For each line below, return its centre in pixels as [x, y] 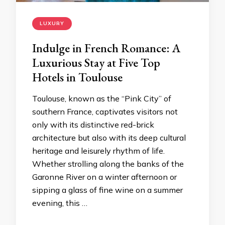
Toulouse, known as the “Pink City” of [102, 98]
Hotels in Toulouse [77, 77]
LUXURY [52, 23]
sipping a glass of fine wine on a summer [107, 190]
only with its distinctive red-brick [93, 125]
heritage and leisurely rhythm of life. [98, 151]
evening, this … [60, 203]
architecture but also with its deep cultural [109, 138]
